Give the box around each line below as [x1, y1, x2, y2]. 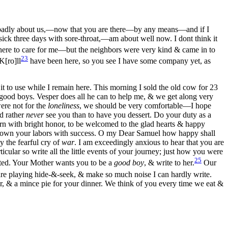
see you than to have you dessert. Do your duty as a [44, 110, 211, 120]
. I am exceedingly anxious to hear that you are [74, 138, 224, 147]
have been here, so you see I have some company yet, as [28, 56, 211, 66]
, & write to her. [144, 158, 194, 167]
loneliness [48, 101, 79, 110]
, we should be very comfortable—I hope [79, 101, 211, 110]
